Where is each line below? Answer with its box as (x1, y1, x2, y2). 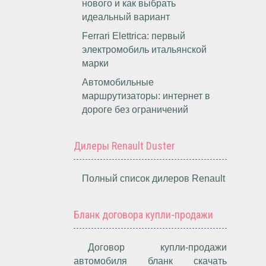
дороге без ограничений (82, 104, 189, 115)
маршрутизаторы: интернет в (82, 91, 211, 101)
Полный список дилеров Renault (82, 173, 226, 183)
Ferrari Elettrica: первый (82, 31, 186, 41)
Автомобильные (82, 77, 154, 87)
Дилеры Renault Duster (74, 140, 176, 152)
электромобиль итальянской (82, 45, 207, 55)
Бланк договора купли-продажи (74, 208, 214, 221)
